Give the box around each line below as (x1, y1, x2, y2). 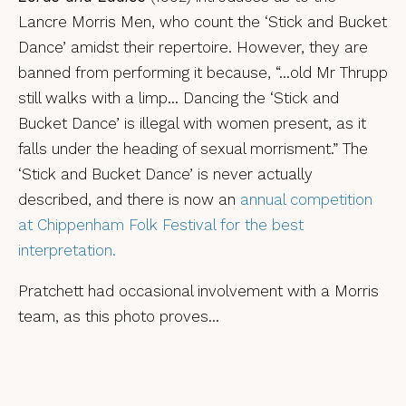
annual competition (240, 190, 372, 208)
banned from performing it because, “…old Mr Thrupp (18, 63, 388, 82)
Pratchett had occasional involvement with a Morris (18, 282, 379, 300)
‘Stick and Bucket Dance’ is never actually (18, 165, 313, 183)
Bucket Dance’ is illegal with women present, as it (18, 114, 366, 132)
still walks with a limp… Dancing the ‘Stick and (18, 89, 339, 107)
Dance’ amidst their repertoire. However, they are (18, 38, 368, 56)
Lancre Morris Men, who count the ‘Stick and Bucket (18, 13, 387, 31)
